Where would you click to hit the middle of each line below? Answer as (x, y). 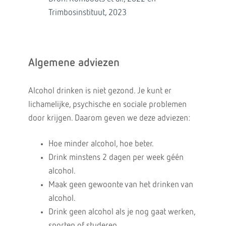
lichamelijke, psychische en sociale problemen (107, 105)
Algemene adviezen (74, 63)
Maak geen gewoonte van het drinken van (121, 185)
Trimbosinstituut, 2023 (87, 13)
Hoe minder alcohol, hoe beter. (101, 144)
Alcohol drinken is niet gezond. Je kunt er (100, 91)
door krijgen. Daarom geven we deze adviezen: (109, 118)
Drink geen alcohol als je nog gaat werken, (122, 212)
